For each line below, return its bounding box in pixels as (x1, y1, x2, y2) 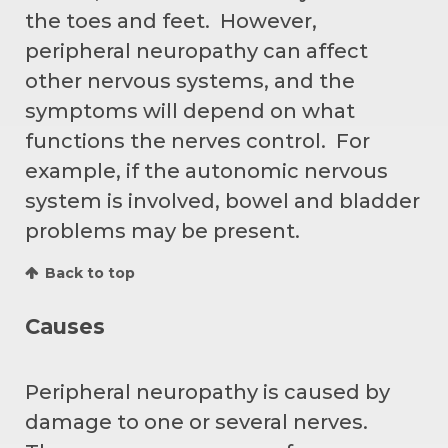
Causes (25, 313, 105, 339)
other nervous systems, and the (25, 68, 355, 93)
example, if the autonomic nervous (25, 158, 388, 183)
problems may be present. (25, 218, 300, 243)
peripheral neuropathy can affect (25, 38, 368, 63)
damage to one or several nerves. (25, 409, 373, 434)
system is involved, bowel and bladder (25, 188, 420, 213)
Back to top (45, 263, 135, 282)
